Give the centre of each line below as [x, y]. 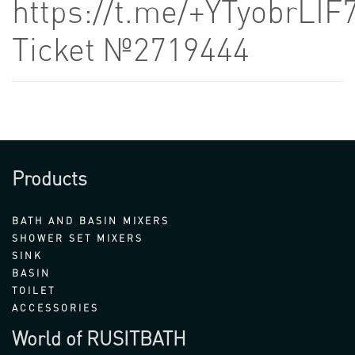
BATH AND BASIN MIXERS [91, 221]
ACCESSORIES [55, 308]
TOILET [34, 290]
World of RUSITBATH [99, 339]
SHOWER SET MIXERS [78, 238]
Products [50, 179]
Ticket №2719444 [131, 49]
